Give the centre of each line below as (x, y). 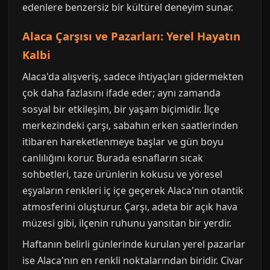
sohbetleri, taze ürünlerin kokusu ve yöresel (122, 174)
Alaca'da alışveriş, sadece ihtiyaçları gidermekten (133, 77)
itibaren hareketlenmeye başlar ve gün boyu (123, 142)
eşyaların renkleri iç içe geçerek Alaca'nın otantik (133, 191)
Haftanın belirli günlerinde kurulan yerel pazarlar (134, 244)
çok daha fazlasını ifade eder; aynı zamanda (121, 93)
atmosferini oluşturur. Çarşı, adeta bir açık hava (130, 207)
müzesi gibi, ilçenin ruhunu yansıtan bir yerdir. (127, 223)
